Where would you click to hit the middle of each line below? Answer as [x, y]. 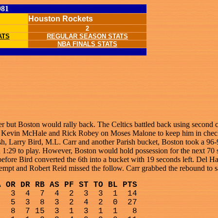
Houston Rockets [61, 19]
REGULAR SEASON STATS [87, 36]
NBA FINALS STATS [87, 44]
